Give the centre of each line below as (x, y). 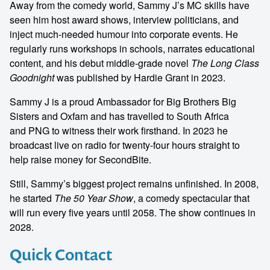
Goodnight (32, 77)
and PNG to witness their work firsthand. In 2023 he (119, 130)
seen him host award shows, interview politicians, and (124, 20)
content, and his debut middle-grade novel (100, 63)
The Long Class (225, 63)
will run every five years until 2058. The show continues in (133, 212)
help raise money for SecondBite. (80, 159)
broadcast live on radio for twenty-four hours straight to (125, 145)
